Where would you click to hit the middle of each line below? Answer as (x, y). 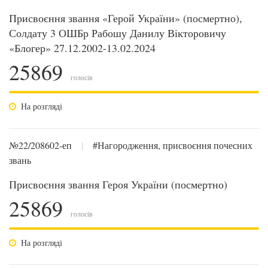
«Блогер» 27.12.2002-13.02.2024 (82, 48)
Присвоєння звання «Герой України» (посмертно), (126, 18)
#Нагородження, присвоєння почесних (173, 145)
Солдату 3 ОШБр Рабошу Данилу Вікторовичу (118, 33)
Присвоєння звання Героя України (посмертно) (118, 184)
